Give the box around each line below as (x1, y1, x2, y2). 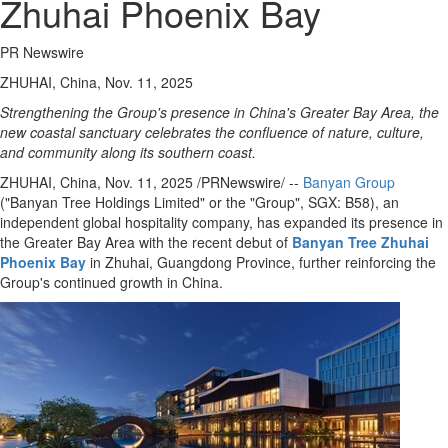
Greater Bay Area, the (296, 102, 439, 122)
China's (249, 102, 296, 122)
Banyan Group (303, 172, 395, 192)
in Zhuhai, (86, 252, 157, 272)
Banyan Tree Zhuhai (292, 232, 429, 252)
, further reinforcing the (291, 252, 436, 272)
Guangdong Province (157, 252, 291, 272)
